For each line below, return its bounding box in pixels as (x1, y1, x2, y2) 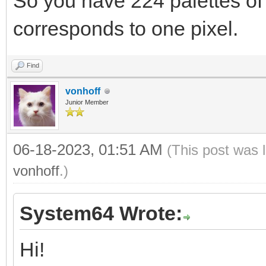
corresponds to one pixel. (13, 17, 238, 40)
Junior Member (65, 99, 109, 106)
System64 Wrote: (20, 202, 182, 224)
